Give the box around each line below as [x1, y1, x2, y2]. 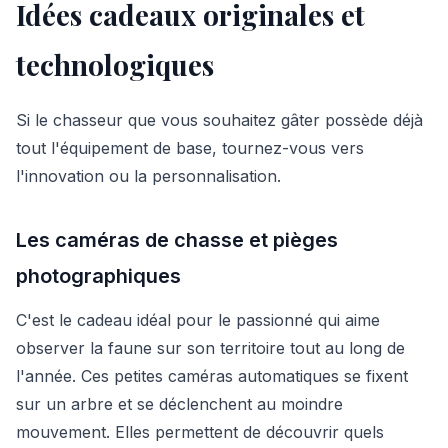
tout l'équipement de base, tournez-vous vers [16, 137, 364, 158]
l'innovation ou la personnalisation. [16, 165, 281, 186]
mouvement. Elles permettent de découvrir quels [16, 421, 384, 442]
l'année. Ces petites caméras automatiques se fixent [16, 365, 408, 386]
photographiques [16, 263, 181, 288]
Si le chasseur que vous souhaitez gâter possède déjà [16, 109, 423, 130]
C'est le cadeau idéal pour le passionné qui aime [16, 309, 380, 330]
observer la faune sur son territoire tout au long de [16, 337, 405, 358]
